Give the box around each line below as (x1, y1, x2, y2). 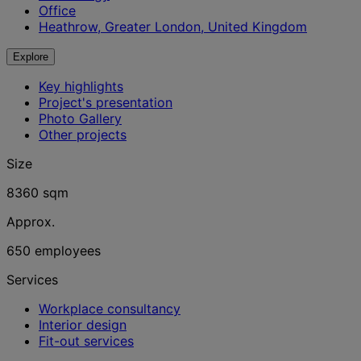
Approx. (6, 214, 55, 230)
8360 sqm (6, 185, 68, 201)
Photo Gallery (39, 110, 122, 127)
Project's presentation (39, 94, 172, 110)
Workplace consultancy (39, 301, 180, 317)
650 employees (6, 243, 101, 259)
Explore (13, 51, 48, 63)
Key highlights (39, 78, 123, 94)
